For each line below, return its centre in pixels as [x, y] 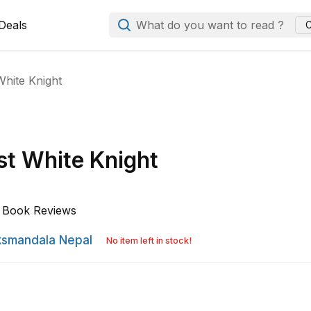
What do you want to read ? [210, 25]
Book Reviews [40, 210]
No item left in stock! [149, 241]
